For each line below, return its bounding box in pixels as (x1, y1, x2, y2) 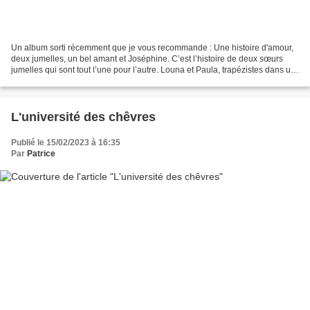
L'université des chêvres (11, 109, 156, 124)
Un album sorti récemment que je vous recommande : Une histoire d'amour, (11, 42, 293, 53)
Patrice (27, 148, 55, 158)
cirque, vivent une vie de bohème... (11, 75, 142, 86)
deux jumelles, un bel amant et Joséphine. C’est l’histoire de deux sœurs (11, 53, 283, 64)
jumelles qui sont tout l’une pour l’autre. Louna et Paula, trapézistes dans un (11, 64, 295, 75)
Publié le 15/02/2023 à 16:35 (11, 137, 120, 147)
